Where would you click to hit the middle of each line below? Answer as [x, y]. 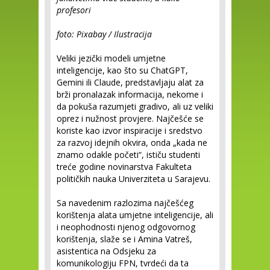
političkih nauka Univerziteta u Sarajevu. [133, 179]
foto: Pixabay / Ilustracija [104, 34]
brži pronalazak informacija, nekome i [130, 94]
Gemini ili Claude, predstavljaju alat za [130, 82]
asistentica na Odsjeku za [106, 251]
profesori [74, 10]
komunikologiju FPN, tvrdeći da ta [123, 263]
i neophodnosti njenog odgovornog [126, 227]
